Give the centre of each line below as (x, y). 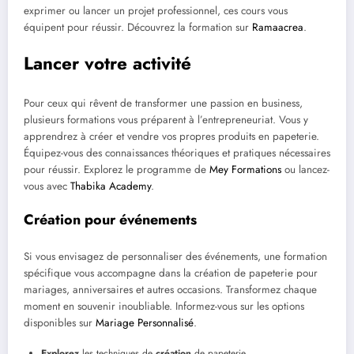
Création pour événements (110, 219)
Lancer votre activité (107, 64)
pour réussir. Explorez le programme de (117, 169)
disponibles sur (60, 323)
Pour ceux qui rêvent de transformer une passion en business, (163, 103)
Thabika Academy (111, 186)
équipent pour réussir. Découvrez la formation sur (138, 27)
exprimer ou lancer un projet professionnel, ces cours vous (156, 10)
